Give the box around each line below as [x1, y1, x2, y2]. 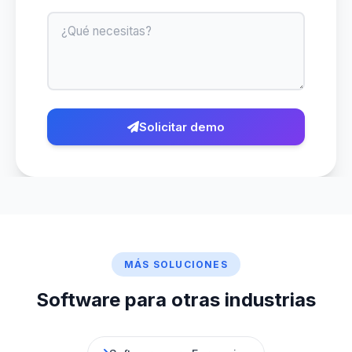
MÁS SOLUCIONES [124, 258, 228, 271]
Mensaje [46, 13, 96, 29]
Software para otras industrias [36, 288, 316, 312]
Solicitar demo [139, 119, 225, 135]
